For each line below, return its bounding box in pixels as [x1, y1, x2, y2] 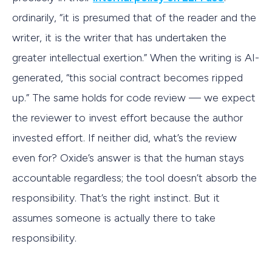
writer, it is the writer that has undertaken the [12, 31, 226, 45]
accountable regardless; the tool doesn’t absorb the [12, 171, 257, 185]
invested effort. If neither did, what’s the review [12, 131, 237, 145]
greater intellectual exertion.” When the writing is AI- [12, 51, 259, 65]
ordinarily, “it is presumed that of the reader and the [12, 11, 256, 25]
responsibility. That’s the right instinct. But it [12, 191, 220, 205]
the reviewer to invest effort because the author [12, 111, 243, 125]
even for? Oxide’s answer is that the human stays [12, 151, 244, 165]
